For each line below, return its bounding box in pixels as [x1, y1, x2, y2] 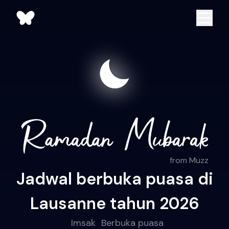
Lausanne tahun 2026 [30, 193, 199, 215]
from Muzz [169, 155, 209, 166]
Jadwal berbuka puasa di [16, 168, 213, 190]
